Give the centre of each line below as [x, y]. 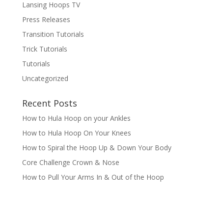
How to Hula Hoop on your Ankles [76, 118]
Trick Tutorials [44, 49]
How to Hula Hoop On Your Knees [76, 133]
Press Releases [46, 19]
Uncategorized [45, 78]
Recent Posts [49, 103]
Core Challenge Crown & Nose [70, 162]
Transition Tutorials [53, 34]
